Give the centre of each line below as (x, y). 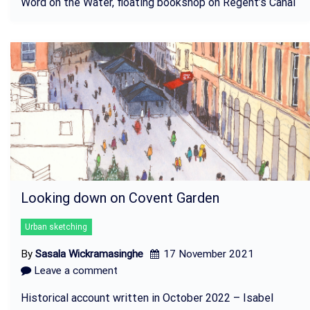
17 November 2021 (208, 254)
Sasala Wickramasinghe (89, 254)
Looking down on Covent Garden (120, 198)
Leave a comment (74, 271)
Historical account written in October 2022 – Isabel (147, 298)
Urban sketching (56, 227)
